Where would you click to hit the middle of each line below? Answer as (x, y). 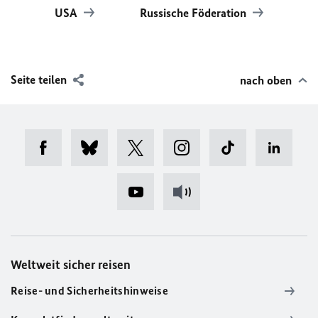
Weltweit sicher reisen (71, 265)
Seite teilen (39, 79)
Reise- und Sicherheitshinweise (89, 291)
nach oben (266, 80)
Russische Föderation (194, 13)
